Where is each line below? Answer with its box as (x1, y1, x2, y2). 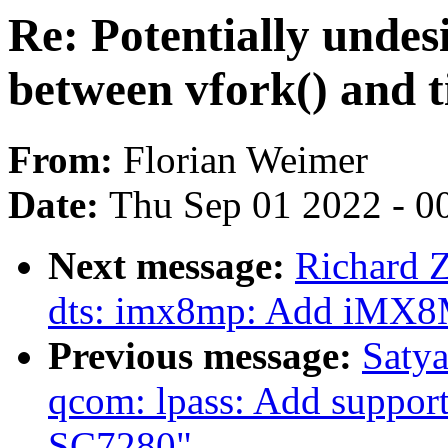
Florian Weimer (123, 138, 368, 182)
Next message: (48, 244, 295, 288)
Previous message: (48, 334, 362, 378)
